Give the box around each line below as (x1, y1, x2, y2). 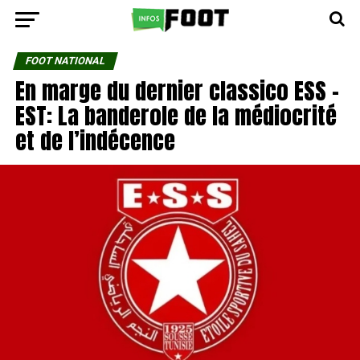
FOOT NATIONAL (23, 55, 107, 67)
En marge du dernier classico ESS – (14, 73, 339, 108)
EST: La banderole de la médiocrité (14, 98, 337, 133)
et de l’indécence (14, 123, 175, 157)
